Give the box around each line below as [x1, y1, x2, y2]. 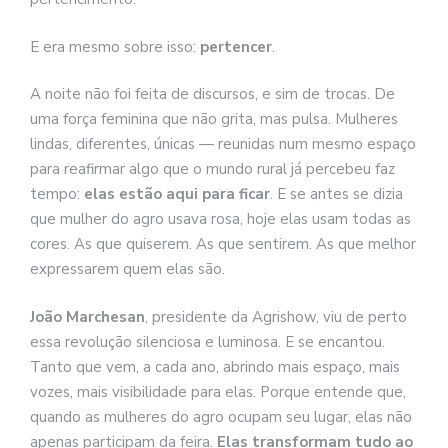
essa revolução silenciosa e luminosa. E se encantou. [30, 331, 385, 352]
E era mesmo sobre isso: [30, 36, 200, 57]
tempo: [30, 184, 84, 205]
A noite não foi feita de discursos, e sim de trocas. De [30, 84, 395, 105]
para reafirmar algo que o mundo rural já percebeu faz [30, 159, 395, 180]
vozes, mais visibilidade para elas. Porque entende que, [30, 381, 406, 402]
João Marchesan [30, 306, 145, 327]
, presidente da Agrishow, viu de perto [145, 306, 407, 327]
